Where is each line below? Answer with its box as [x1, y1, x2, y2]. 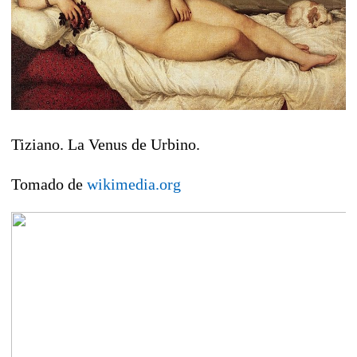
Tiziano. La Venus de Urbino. [11, 135, 200, 153]
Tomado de [11, 175, 87, 193]
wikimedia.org [87, 175, 181, 193]
